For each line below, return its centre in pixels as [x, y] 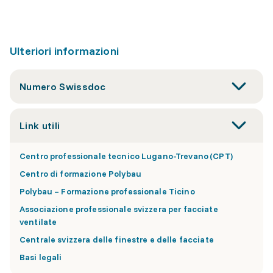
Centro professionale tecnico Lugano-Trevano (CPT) [126, 156]
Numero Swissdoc [63, 87]
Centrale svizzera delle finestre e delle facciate [117, 240]
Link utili [40, 126]
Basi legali [41, 257]
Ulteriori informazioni [64, 51]
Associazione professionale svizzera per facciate [119, 209]
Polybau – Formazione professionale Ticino [107, 192]
